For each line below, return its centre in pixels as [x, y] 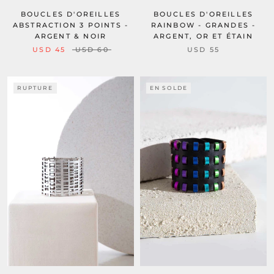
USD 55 [203, 49]
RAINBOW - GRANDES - [203, 25]
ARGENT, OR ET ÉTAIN [203, 36]
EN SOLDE [169, 87]
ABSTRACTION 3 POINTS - [71, 25]
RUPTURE [35, 87]
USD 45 [49, 49]
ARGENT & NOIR [71, 36]
